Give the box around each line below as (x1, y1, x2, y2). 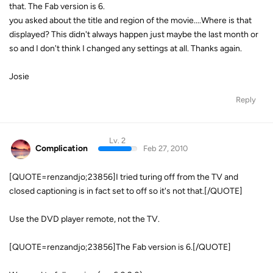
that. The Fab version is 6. (9, 1, 105, 12)
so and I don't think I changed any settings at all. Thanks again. (9, 43, 242, 54)
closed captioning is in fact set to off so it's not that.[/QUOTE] (9, 185, 243, 196)
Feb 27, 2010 (143, 144, 188, 153)
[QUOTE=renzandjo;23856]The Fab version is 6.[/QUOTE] (9, 241, 231, 252)
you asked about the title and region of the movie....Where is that (9, 15, 252, 26)
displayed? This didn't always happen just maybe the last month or (9, 29, 258, 40)
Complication (35, 143, 88, 154)
